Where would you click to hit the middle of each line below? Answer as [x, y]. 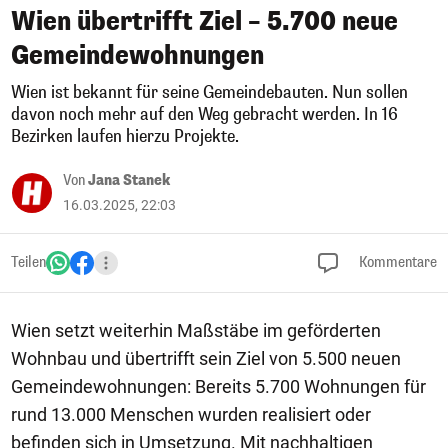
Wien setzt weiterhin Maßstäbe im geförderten [196, 330]
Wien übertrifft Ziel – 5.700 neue [204, 21]
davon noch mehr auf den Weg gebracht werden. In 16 [204, 114]
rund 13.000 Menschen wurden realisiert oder [191, 414]
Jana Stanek [129, 180]
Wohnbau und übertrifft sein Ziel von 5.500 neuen [206, 358]
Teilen [28, 262]
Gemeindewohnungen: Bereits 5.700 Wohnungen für [218, 386]
